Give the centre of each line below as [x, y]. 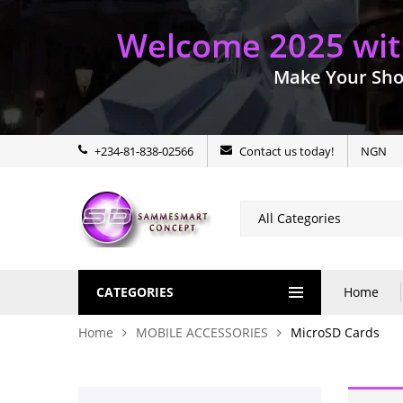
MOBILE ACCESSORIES [202, 332]
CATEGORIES [135, 292]
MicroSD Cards [335, 332]
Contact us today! [287, 151]
